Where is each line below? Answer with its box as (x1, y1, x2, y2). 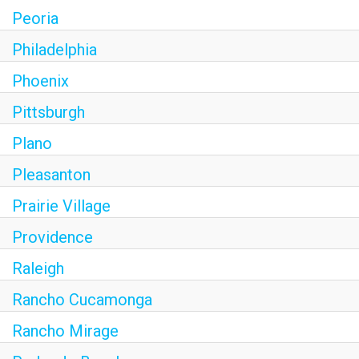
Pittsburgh (12, 102, 85, 122)
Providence (12, 227, 93, 247)
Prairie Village (12, 196, 111, 216)
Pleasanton (12, 164, 91, 184)
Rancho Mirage (12, 321, 119, 341)
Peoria (12, 8, 58, 28)
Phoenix (12, 71, 69, 91)
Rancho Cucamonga (12, 289, 152, 309)
